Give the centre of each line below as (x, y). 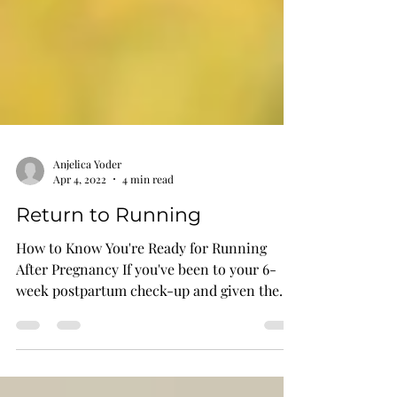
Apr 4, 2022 (80, 257)
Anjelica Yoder (87, 241)
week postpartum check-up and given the (148, 368)
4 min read (148, 257)
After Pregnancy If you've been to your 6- (146, 347)
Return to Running (109, 293)
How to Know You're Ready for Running (141, 326)
